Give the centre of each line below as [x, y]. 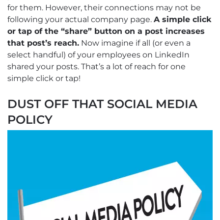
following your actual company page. [81, 20]
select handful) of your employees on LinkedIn [98, 55]
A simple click [183, 20]
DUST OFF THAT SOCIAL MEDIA [102, 104]
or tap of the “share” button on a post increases [106, 31]
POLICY [30, 120]
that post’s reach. [43, 43]
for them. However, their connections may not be [104, 8]
